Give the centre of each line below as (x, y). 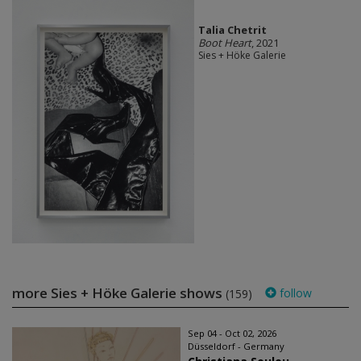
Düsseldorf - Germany (236, 346)
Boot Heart (224, 42)
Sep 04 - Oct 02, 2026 (232, 333)
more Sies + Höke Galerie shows (119, 293)
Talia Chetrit (232, 29)
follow (294, 293)
